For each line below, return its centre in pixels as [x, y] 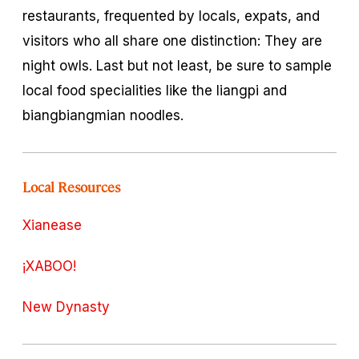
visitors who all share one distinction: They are [172, 40]
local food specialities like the [119, 90]
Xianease [52, 225]
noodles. [155, 115]
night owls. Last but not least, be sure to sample [177, 65]
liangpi [240, 90]
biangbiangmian [74, 115]
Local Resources [72, 186]
